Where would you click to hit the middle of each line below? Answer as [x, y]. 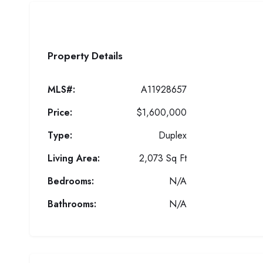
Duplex [173, 135]
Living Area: [74, 158]
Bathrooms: [72, 204]
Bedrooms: [71, 181]
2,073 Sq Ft [163, 158]
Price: [60, 112]
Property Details [85, 56]
